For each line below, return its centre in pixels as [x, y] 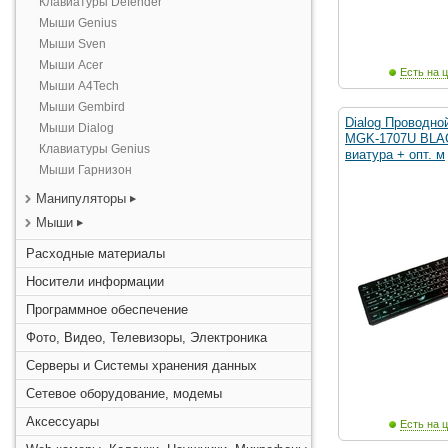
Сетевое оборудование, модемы [124, 393]
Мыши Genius [78, 23]
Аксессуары [62, 421]
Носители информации [95, 281]
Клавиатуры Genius [94, 149]
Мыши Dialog [76, 128]
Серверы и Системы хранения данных [141, 365]
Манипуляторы [81, 198]
